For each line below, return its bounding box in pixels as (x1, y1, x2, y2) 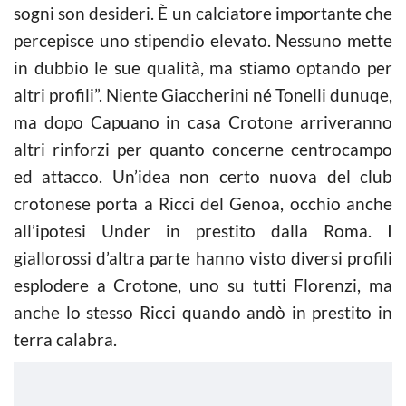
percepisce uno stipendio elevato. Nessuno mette (14, 29, 392, 51)
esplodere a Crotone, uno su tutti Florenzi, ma (14, 274, 392, 295)
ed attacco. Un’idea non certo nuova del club (14, 165, 392, 187)
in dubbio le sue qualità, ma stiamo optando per (14, 56, 392, 78)
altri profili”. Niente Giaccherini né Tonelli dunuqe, (14, 83, 392, 105)
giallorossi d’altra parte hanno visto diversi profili (14, 246, 392, 268)
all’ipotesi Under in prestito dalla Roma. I (14, 219, 392, 241)
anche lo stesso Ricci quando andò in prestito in (14, 301, 392, 323)
